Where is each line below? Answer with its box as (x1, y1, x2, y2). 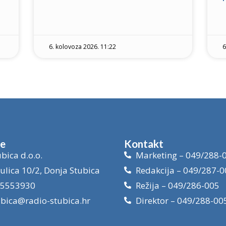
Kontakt (124, 137, 163, 150)
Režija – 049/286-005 (135, 179, 219, 191)
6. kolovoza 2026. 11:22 (49, 42, 117, 51)
